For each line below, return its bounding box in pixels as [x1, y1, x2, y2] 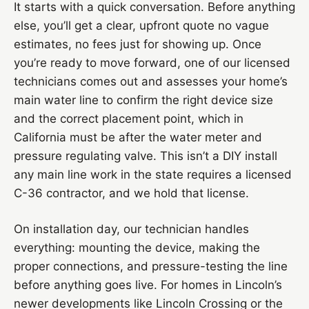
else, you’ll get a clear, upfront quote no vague [14, 18, 269, 32]
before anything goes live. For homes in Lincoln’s [14, 277, 282, 292]
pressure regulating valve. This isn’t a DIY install [14, 148, 277, 163]
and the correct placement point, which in [14, 111, 243, 126]
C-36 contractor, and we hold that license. [14, 186, 249, 200]
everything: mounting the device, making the [14, 240, 260, 255]
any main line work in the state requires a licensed [14, 167, 292, 181]
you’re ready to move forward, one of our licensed [14, 55, 290, 70]
